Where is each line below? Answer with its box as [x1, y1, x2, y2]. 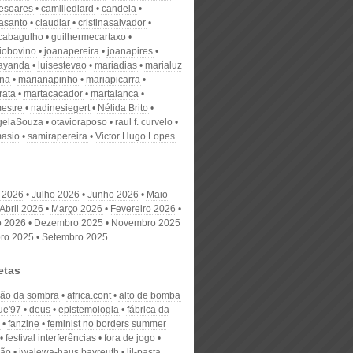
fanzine [8, 318, 39, 329]
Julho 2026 [32, 189, 80, 200]
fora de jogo [104, 333, 155, 344]
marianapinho [18, 74, 78, 85]
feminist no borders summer [47, 318, 166, 329]
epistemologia [58, 304, 119, 315]
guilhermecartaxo [51, 32, 126, 43]
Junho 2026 [87, 189, 139, 200]
